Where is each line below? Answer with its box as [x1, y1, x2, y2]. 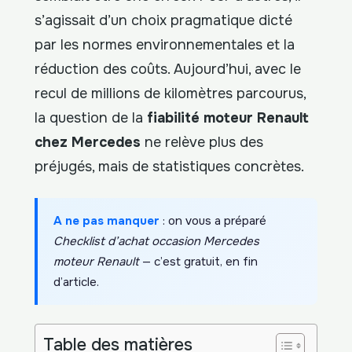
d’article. [53, 273, 99, 290]
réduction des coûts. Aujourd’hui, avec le [35, 60, 301, 78]
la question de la [35, 108, 147, 126]
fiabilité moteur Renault [147, 108, 309, 126]
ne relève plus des [141, 133, 263, 151]
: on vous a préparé [159, 212, 266, 229]
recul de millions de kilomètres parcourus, [35, 84, 306, 102]
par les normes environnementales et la [35, 35, 295, 53]
